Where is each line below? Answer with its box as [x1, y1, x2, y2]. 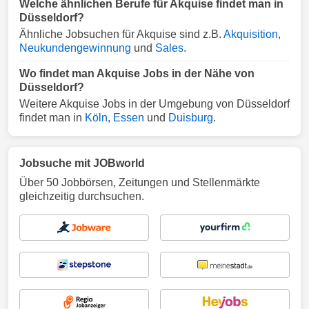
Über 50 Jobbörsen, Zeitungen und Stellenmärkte [19, 177, 260, 188]
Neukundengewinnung [19, 42, 131, 54]
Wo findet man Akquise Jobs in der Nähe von [19, 68, 255, 79]
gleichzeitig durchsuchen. [19, 190, 144, 202]
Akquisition [223, 28, 278, 40]
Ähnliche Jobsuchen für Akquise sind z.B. [19, 28, 223, 40]
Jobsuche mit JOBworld [19, 157, 145, 169]
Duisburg [168, 112, 213, 123]
